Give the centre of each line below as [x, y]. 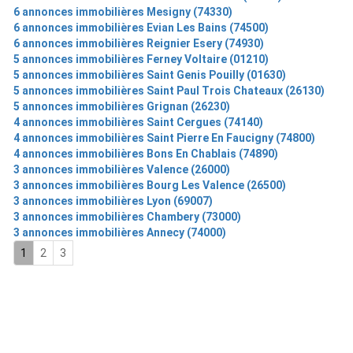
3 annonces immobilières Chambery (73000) [127, 217]
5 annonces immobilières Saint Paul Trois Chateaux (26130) [169, 91]
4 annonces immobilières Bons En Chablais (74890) [145, 154]
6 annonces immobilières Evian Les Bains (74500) [141, 28]
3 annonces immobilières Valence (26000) [121, 169]
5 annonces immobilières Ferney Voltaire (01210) [141, 59]
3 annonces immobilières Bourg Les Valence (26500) [149, 185]
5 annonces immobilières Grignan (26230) [121, 106]
